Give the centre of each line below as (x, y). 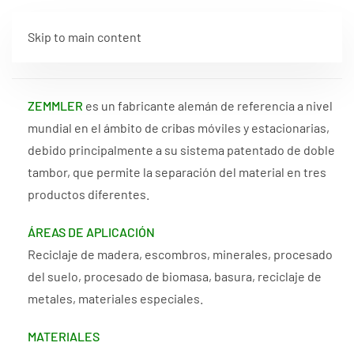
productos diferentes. (88, 194)
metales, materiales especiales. (115, 298)
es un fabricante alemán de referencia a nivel (208, 105)
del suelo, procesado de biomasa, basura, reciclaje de (175, 276)
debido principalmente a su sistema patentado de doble (181, 150)
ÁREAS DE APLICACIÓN (91, 232)
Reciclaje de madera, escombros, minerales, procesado (180, 254)
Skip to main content (85, 37)
